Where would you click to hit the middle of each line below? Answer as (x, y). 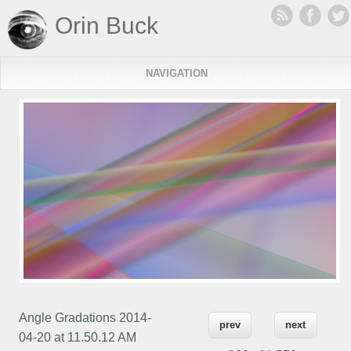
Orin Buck (107, 25)
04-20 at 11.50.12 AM (78, 337)
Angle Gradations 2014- (85, 317)
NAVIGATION (176, 73)
